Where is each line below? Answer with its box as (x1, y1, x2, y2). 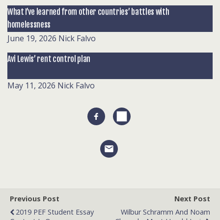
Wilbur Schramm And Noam (121, 207, 210, 217)
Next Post (174, 194, 210, 204)
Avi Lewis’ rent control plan (7, 54, 91, 64)
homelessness (7, 19, 51, 29)
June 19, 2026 (7, 32, 56, 44)
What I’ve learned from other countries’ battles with (7, 6, 169, 17)
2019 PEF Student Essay (16, 207, 94, 217)
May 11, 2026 (7, 80, 55, 91)
